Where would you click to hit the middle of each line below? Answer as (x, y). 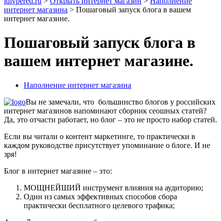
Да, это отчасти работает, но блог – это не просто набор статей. (110, 119)
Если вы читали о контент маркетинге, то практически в (100, 136)
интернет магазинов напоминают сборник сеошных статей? (105, 110)
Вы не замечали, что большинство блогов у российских (121, 102)
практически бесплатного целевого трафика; (99, 205)
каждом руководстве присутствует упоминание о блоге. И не (107, 145)
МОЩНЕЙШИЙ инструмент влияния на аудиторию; (113, 187)
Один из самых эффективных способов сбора (100, 196)
